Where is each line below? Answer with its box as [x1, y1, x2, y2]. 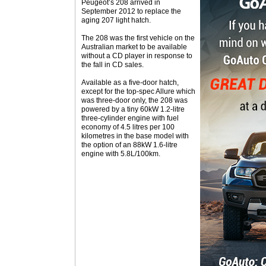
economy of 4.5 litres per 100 [81, 123, 175, 131]
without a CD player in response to [81, 52, 192, 60]
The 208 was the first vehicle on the [81, 34, 195, 42]
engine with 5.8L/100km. [81, 150, 160, 158]
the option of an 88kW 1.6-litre [81, 141, 178, 149]
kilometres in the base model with [81, 132, 189, 140]
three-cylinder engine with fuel [81, 114, 179, 122]
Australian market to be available [81, 43, 187, 51]
